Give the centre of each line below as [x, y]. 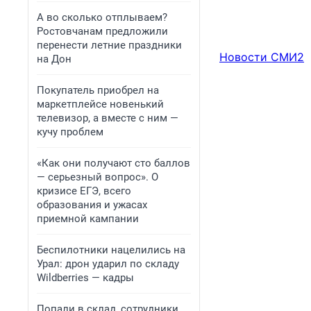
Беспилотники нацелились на [111, 250]
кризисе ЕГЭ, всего [84, 191]
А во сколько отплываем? [102, 17]
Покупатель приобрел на [98, 90]
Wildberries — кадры [85, 278]
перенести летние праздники [109, 45]
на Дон [54, 59]
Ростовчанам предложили [102, 31]
